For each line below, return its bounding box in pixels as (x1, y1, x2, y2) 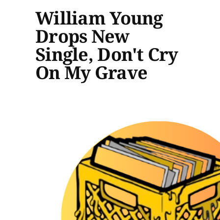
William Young (35, 5, 163, 30)
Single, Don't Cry (35, 42, 178, 66)
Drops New (35, 24, 130, 48)
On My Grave (35, 60, 148, 84)
